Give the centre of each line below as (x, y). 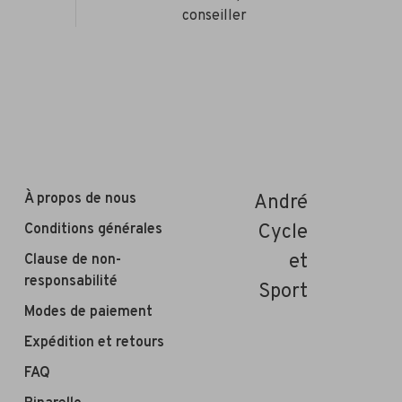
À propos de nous (80, 199)
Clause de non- (72, 260)
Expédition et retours (94, 343)
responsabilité (70, 282)
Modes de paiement (88, 312)
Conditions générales (93, 230)
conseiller (214, 16)
